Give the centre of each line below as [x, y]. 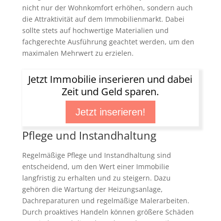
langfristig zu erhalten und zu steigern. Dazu [96, 178]
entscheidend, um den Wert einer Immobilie [95, 166]
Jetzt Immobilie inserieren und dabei [110, 79]
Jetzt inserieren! [110, 112]
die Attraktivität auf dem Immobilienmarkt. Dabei [103, 19]
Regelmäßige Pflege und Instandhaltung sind [96, 155]
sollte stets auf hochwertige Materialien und [95, 31]
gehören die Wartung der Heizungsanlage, [92, 189]
